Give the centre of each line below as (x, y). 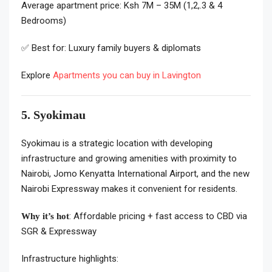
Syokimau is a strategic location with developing (117, 144)
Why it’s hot (45, 216)
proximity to (212, 159)
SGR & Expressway (59, 232)
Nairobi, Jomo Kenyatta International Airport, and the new (135, 174)
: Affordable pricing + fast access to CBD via (158, 216)
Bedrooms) (44, 21)
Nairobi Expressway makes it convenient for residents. (129, 189)
